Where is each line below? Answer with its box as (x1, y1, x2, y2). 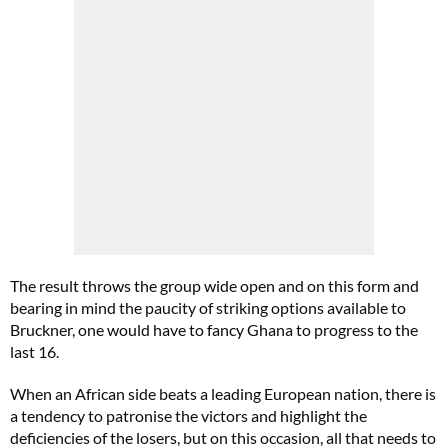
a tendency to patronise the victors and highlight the (10, 406, 367, 425)
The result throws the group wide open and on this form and (10, 276, 419, 295)
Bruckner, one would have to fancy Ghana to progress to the (10, 320, 418, 339)
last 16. (10, 342, 59, 361)
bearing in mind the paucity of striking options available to (10, 298, 406, 317)
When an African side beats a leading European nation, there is (10, 384, 436, 403)
